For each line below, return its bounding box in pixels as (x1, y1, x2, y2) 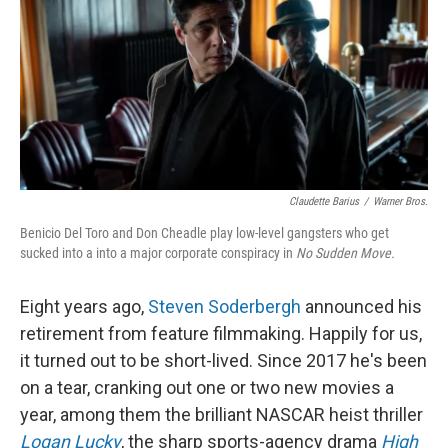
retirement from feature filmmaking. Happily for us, (20, 323, 422, 345)
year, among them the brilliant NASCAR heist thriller (20, 404, 423, 426)
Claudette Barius (289, 195, 359, 209)
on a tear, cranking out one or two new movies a (20, 377, 394, 399)
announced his (301, 296, 422, 318)
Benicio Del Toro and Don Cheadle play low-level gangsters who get (20, 225, 389, 242)
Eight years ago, (20, 296, 148, 318)
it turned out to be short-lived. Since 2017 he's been (20, 350, 427, 372)
